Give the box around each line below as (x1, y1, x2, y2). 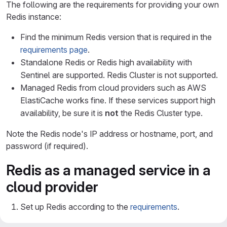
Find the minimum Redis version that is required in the (20, 32, 212, 42)
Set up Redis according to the (20, 202, 130, 212)
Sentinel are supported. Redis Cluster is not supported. (20, 70, 218, 80)
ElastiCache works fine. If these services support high (20, 95, 215, 105)
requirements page (20, 45, 88, 55)
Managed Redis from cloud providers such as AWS (20, 83, 206, 93)
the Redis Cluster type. (119, 108, 203, 118)
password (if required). (6, 141, 88, 151)
